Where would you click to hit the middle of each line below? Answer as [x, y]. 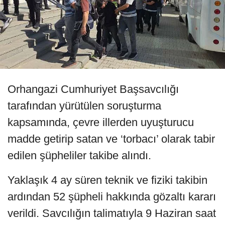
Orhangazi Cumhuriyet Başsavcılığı [93, 89]
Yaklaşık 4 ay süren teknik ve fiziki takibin [107, 180]
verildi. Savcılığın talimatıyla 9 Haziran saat [112, 213]
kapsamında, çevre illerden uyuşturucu [101, 123]
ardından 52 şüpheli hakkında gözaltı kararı [112, 197]
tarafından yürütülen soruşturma [84, 106]
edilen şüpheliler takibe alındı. [79, 156]
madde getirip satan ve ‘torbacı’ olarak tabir [111, 139]
